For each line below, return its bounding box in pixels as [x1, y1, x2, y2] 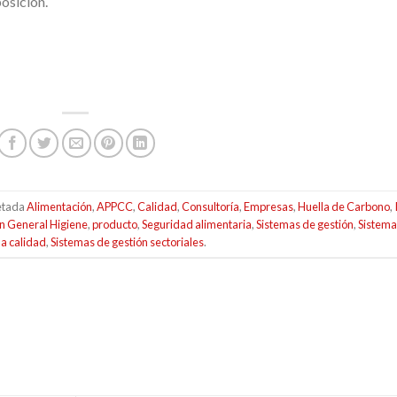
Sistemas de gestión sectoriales [50, 234, 204, 249]
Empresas [243, 198, 293, 214]
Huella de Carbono [297, 198, 390, 214]
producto [92, 216, 138, 231]
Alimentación [26, 198, 92, 214]
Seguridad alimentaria [142, 216, 253, 231]
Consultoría [181, 198, 239, 214]
